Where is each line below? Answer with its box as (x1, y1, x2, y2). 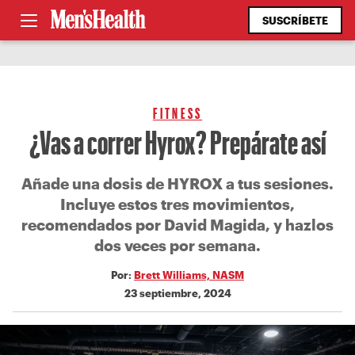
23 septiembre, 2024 (124, 287, 231, 299)
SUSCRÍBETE (262, 14, 328, 26)
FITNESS (152, 104, 203, 122)
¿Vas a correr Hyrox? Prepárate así (29, 122, 326, 161)
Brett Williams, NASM (134, 269, 244, 281)
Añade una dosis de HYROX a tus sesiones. (21, 174, 334, 193)
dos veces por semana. (94, 236, 261, 254)
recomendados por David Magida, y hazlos (21, 216, 334, 234)
